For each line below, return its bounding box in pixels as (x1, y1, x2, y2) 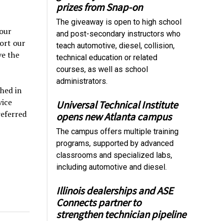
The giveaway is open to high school (56, 17, 182, 27)
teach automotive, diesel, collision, (56, 40, 175, 50)
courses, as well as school (56, 64, 148, 74)
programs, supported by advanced (56, 138, 174, 148)
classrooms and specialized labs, (56, 150, 173, 160)
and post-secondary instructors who (56, 29, 181, 38)
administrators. (56, 76, 108, 86)
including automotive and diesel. (56, 162, 167, 172)
